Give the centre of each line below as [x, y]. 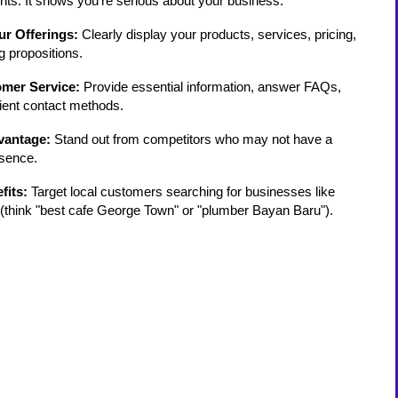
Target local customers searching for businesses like [182, 192]
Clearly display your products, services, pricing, [218, 35]
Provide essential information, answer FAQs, [211, 87]
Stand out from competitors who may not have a [192, 139]
